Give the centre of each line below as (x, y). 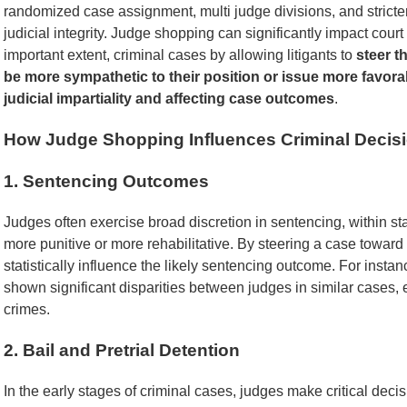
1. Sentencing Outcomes (106, 182)
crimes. (27, 310)
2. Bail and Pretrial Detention (122, 350)
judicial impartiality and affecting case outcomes (169, 99)
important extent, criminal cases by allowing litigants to (180, 55)
